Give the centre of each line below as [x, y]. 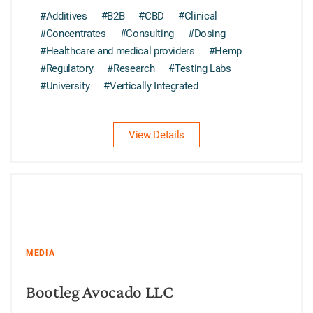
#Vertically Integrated [151, 86]
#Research [131, 69]
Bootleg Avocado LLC [100, 291]
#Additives [64, 16]
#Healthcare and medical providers [117, 51]
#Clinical [197, 16]
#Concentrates [73, 34]
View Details [156, 135]
